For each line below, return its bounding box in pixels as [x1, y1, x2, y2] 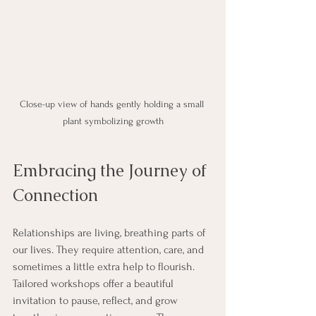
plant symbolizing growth [62, 115, 164, 126]
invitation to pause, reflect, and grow [13, 293, 181, 307]
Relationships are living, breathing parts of [13, 226, 208, 239]
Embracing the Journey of [13, 159, 211, 181]
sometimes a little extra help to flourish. [13, 260, 197, 273]
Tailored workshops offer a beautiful [13, 276, 176, 290]
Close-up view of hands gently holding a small [19, 98, 207, 109]
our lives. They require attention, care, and [13, 243, 207, 256]
